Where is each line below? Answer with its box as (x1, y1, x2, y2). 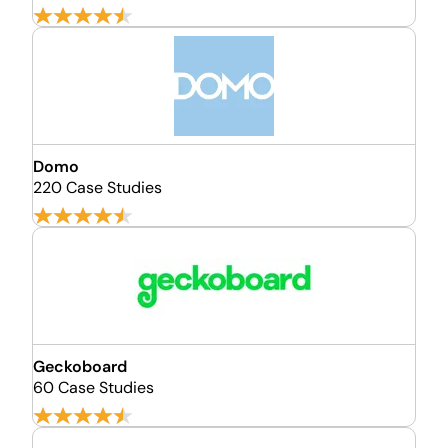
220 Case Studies (33, 177, 162, 198)
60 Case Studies (33, 377, 154, 398)
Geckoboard (33, 356, 127, 377)
